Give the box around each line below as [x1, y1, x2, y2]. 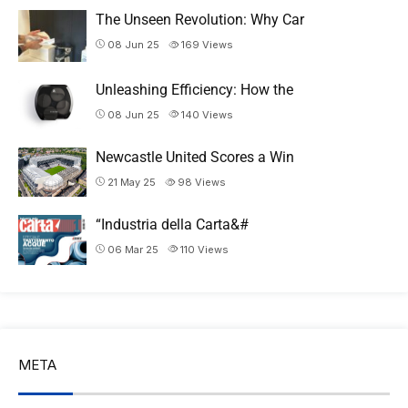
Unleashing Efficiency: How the [96, 80, 293, 98]
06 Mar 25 [107, 242, 158, 256]
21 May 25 [107, 176, 156, 189]
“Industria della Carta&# [96, 215, 249, 233]
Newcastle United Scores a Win [96, 148, 294, 167]
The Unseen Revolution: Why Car [96, 11, 304, 29]
